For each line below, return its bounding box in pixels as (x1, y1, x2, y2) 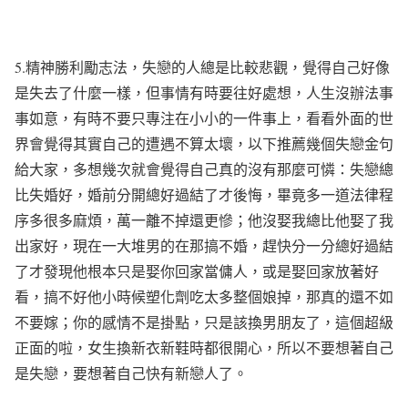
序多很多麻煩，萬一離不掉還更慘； (15, 210, 248, 229)
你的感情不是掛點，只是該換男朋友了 (73, 312, 321, 331)
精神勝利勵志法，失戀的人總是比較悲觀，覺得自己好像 (25, 57, 390, 76)
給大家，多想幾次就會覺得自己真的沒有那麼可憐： (15, 159, 350, 178)
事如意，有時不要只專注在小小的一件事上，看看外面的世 (15, 108, 393, 127)
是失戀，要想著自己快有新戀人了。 (15, 363, 248, 382)
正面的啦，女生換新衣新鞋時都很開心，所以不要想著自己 (15, 338, 393, 357)
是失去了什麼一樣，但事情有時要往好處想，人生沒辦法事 (15, 83, 393, 102)
